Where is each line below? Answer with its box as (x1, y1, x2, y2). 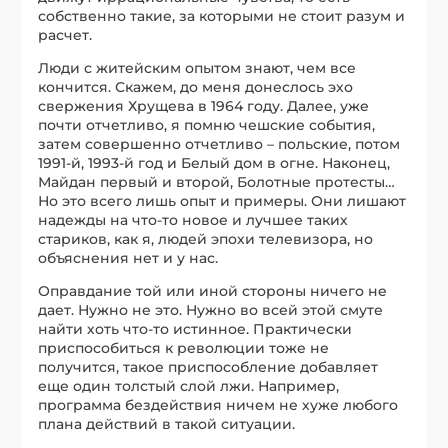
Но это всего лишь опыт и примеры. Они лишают (38, 192, 407, 211)
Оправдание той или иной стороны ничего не (38, 282, 388, 301)
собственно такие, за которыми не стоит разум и (38, 7, 406, 26)
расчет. (38, 26, 93, 45)
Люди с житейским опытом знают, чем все (38, 59, 357, 78)
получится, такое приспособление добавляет (38, 358, 379, 377)
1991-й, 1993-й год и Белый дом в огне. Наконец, (38, 154, 391, 173)
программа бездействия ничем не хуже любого (38, 396, 399, 415)
